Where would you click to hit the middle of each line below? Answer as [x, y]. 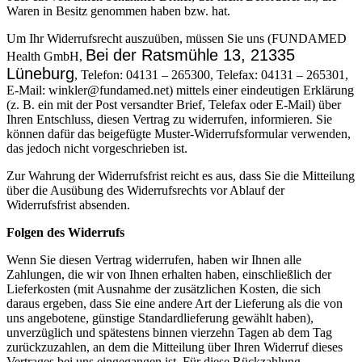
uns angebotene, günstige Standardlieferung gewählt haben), [160, 318]
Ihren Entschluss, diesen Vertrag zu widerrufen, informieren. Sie [169, 120]
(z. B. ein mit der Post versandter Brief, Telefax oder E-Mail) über [174, 105]
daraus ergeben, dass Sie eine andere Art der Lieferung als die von [175, 304]
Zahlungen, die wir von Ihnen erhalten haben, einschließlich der [169, 275]
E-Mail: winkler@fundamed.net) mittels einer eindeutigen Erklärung [180, 90]
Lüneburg [40, 74]
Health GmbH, [46, 57]
